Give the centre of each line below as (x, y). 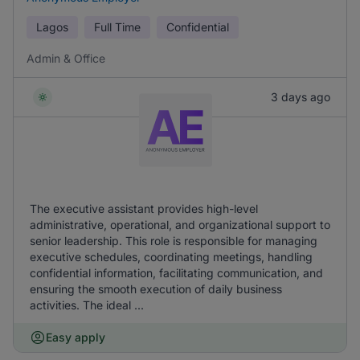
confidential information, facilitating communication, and (176, 273)
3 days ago (301, 97)
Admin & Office (66, 58)
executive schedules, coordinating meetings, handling (171, 257)
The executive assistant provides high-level (144, 209)
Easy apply (76, 337)
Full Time (117, 27)
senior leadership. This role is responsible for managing (174, 241)
